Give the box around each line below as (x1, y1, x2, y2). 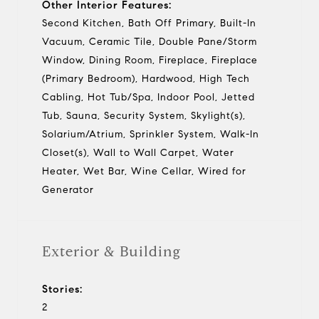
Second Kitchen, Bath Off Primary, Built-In (42, 16, 256, 29)
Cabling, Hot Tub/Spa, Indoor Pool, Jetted (42, 90, 255, 103)
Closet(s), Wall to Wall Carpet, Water (42, 146, 234, 159)
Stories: (42, 282, 83, 296)
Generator (42, 183, 94, 196)
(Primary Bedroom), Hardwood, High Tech (42, 72, 250, 85)
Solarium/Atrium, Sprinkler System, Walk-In (42, 127, 259, 140)
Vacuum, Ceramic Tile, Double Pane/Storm (42, 35, 257, 48)
